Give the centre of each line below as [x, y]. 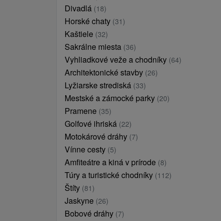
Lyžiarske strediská [99, 85]
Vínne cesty [86, 149]
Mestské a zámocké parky [111, 98]
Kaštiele [80, 34]
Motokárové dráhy [97, 136]
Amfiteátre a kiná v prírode [111, 162]
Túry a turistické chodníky [110, 175]
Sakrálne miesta [94, 47]
